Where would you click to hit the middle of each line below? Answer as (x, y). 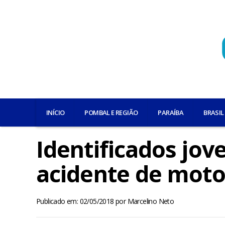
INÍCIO (55, 113)
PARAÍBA (171, 113)
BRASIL (214, 113)
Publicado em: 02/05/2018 (75, 201)
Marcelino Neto (151, 201)
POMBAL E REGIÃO (111, 113)
